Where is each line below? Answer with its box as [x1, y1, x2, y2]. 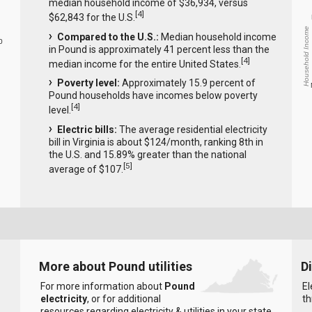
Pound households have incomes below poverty [48, 90, 258, 102]
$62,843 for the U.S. [48, 11, 135, 23]
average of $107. [48, 163, 123, 175]
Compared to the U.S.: [56, 31, 159, 42]
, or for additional [86, 293, 161, 305]
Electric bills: [56, 124, 117, 136]
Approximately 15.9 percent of [119, 77, 256, 89]
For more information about [40, 281, 164, 292]
